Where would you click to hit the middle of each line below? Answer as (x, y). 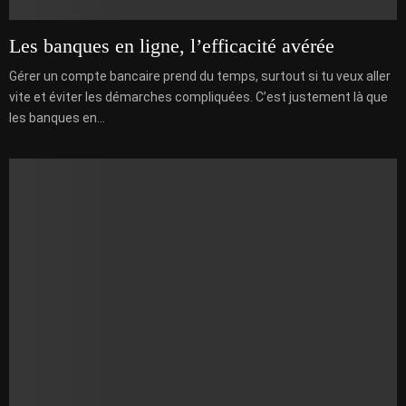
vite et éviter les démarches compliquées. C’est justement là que (198, 97)
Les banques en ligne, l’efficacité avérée (172, 46)
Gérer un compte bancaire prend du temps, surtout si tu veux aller (200, 77)
